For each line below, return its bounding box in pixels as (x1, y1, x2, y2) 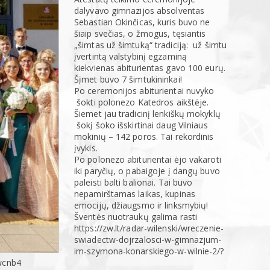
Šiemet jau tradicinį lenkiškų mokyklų (74, 107, 221, 119)
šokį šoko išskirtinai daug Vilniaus (74, 119, 208, 131)
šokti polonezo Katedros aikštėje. (74, 96, 209, 108)
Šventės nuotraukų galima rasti (74, 210, 197, 222)
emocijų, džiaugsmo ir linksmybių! (74, 199, 209, 211)
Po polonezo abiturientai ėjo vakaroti (74, 153, 221, 165)
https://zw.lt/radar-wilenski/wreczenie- (74, 222, 224, 234)
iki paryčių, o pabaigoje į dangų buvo (74, 165, 220, 177)
